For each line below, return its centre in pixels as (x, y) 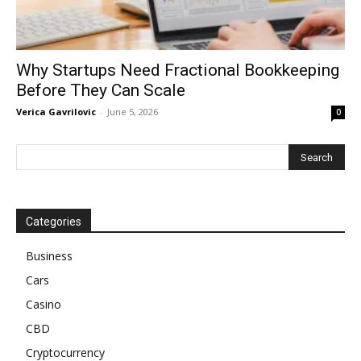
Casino (44, 305)
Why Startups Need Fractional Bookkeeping (178, 71)
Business (49, 256)
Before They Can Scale (101, 91)
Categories (54, 222)
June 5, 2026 (133, 112)
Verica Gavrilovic (56, 112)
